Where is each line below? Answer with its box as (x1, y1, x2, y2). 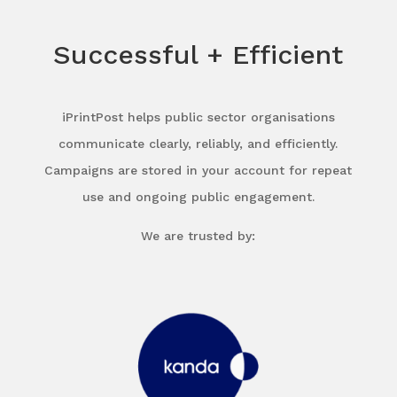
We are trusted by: (141, 228, 256, 243)
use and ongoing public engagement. (82, 189, 315, 204)
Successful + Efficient (53, 38, 344, 70)
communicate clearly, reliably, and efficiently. (58, 136, 339, 151)
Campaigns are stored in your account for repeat (44, 162, 353, 177)
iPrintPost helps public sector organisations (61, 109, 335, 124)
